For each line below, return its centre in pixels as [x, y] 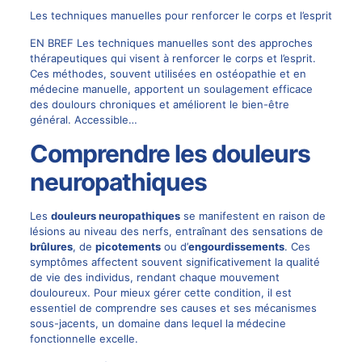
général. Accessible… [83, 119]
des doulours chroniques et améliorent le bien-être [159, 104]
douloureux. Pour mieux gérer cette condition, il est [160, 292]
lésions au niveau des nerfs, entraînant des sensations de [176, 231]
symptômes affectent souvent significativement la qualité [175, 261]
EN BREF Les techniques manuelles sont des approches [171, 42]
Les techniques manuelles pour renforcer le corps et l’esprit [181, 15]
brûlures [51, 246]
